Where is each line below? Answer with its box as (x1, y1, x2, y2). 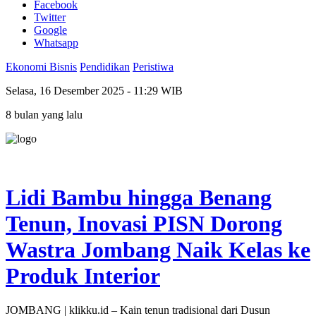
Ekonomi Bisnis (6, 61, 77, 73)
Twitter (34, 11, 66, 24)
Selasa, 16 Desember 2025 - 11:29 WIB (6, 85, 183, 97)
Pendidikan (80, 61, 130, 73)
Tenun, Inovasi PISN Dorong (6, 210, 282, 236)
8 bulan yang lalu (6, 109, 83, 121)
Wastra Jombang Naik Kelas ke (6, 236, 310, 262)
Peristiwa (133, 61, 174, 73)
